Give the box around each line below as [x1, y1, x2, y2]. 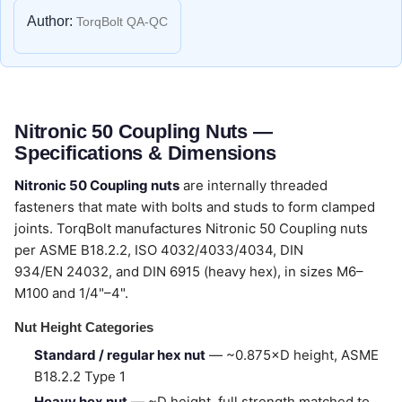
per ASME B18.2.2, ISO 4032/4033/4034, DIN [14, 241, 303, 258]
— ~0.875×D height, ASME [205, 346, 379, 363]
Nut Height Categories [14, 319, 153, 335]
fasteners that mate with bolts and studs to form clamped [14, 198, 375, 215]
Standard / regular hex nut [34, 346, 205, 363]
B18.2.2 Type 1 [34, 368, 126, 385]
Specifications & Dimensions [14, 142, 276, 164]
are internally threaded [179, 177, 328, 194]
